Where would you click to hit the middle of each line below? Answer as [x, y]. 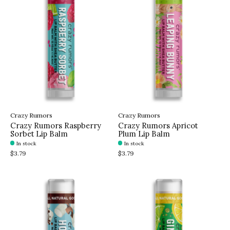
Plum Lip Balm [144, 133]
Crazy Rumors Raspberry [56, 125]
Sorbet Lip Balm [39, 133]
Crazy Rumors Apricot [158, 125]
